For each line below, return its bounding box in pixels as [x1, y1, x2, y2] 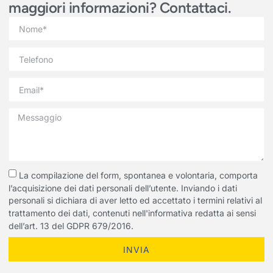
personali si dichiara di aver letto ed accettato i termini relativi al [9, 195, 262, 206]
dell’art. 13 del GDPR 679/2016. [9, 220, 133, 231]
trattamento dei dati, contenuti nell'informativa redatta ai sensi [9, 207, 256, 218]
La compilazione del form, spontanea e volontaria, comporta [19, 169, 258, 180]
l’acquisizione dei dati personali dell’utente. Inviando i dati [9, 182, 237, 193]
